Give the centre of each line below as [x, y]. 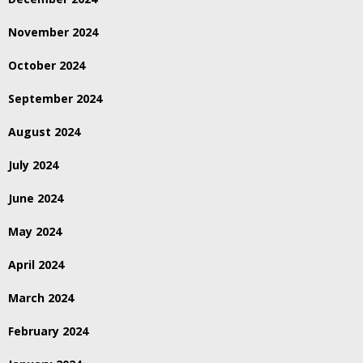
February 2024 [48, 331]
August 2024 [44, 132]
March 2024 [41, 298]
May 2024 [35, 232]
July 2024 [33, 165]
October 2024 [47, 66]
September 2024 [55, 99]
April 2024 [36, 265]
